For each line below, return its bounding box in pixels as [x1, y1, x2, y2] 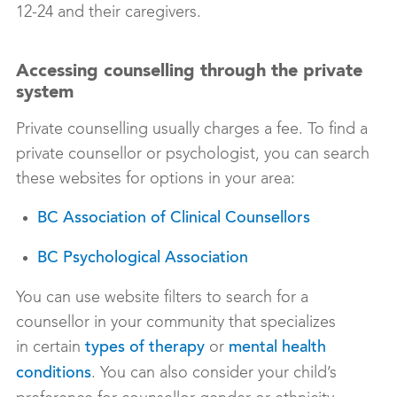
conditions [16, 366, 91, 383]
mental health [229, 340, 326, 357]
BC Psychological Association [37, 251, 248, 268]
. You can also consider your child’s [91, 365, 337, 382]
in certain [16, 339, 85, 356]
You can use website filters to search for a [16, 290, 308, 307]
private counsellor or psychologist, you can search [16, 146, 370, 163]
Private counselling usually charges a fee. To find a [16, 121, 368, 138]
